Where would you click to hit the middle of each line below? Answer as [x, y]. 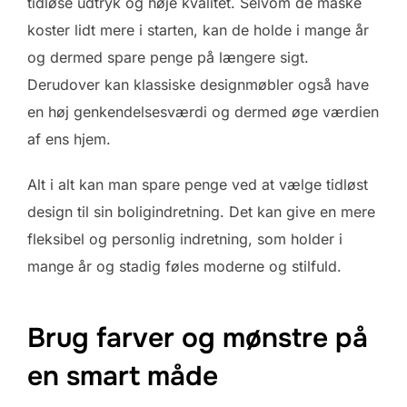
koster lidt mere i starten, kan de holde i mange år [198, 30]
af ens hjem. [69, 139]
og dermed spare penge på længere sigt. [168, 57]
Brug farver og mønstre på [198, 338]
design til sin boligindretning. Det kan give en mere [201, 211]
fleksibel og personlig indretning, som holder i [185, 238]
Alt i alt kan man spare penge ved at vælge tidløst [198, 184]
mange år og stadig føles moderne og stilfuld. [184, 266]
